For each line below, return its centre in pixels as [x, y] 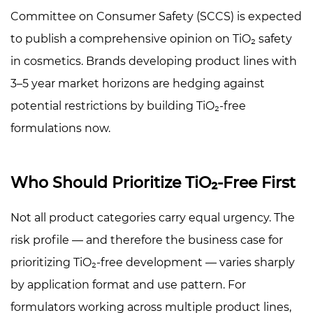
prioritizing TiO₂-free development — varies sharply [153, 262]
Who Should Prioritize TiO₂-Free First [153, 182]
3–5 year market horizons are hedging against [138, 83]
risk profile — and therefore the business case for [147, 240]
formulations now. [60, 128]
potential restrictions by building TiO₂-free [128, 105]
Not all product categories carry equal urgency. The [153, 217]
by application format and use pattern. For [128, 284]
